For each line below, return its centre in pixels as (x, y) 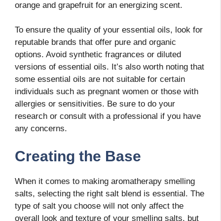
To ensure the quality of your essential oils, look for (109, 30)
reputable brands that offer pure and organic (95, 42)
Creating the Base (78, 156)
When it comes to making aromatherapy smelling (105, 181)
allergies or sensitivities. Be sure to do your (95, 104)
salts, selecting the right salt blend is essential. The (110, 193)
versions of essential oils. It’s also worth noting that (110, 67)
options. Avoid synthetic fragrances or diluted (98, 55)
